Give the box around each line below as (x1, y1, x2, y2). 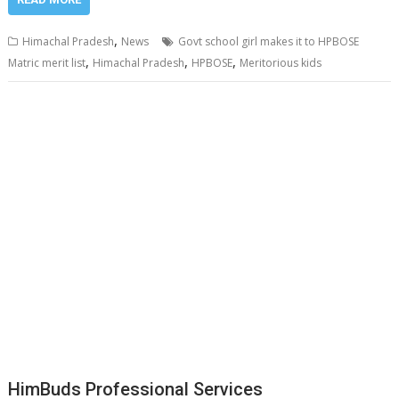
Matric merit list (8, 55, 86, 71)
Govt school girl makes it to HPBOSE (178, 34, 360, 50)
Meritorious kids (240, 55, 322, 71)
